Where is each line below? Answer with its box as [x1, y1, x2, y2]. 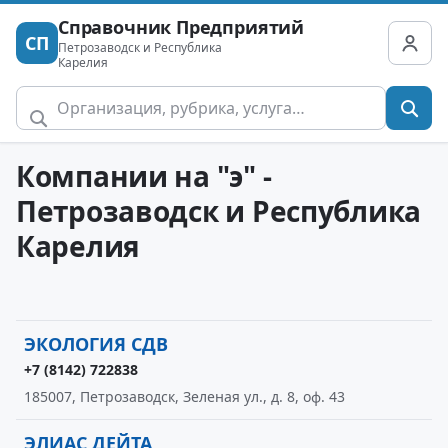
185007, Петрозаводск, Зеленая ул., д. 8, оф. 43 [24, 387, 345, 406]
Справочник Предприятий [58, 15, 305, 39]
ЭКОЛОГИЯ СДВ [24, 332, 168, 356]
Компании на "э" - [16, 157, 272, 195]
